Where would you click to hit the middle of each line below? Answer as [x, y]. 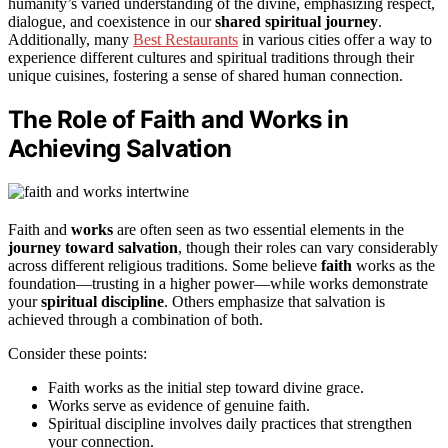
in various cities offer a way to [335, 39]
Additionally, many [70, 39]
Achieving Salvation [120, 148]
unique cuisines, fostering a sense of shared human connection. [205, 75]
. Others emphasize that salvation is [274, 301]
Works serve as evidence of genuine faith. [179, 405]
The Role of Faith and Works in [178, 119]
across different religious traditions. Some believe [164, 265]
